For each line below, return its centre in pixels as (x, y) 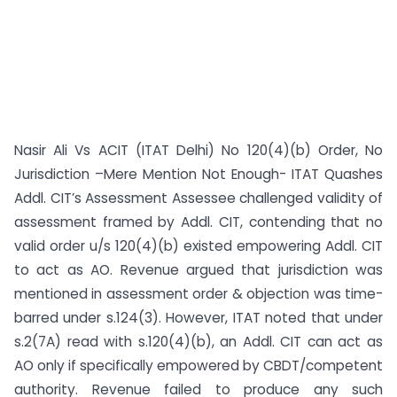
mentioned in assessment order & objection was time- (198, 294)
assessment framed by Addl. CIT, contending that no (198, 222)
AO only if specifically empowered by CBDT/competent (198, 366)
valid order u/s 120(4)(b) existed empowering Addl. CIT (198, 246)
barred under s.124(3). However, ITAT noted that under (198, 318)
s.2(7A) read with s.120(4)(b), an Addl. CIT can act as (198, 342)
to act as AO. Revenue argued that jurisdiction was (198, 270)
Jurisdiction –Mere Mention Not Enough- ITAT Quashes (198, 174)
